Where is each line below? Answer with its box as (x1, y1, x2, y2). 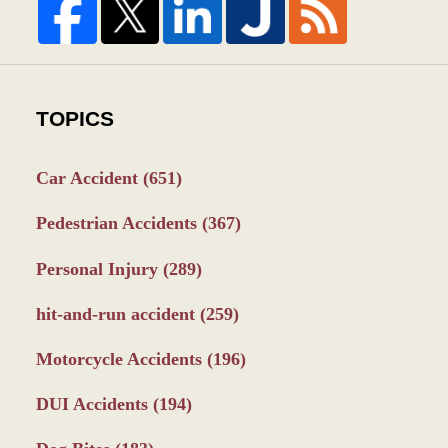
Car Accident (35, 168, 143, 189)
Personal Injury (35, 258, 163, 279)
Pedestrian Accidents (35, 213, 202, 234)
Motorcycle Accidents (35, 348, 207, 369)
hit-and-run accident (35, 303, 200, 324)
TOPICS (35, 107, 114, 132)
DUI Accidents (35, 393, 153, 414)
